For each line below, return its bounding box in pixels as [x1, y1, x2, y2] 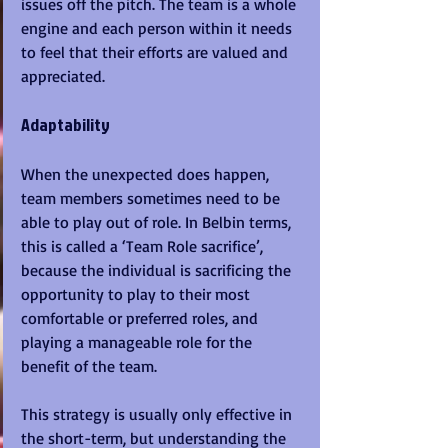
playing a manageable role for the [21, 332, 256, 353]
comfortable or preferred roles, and [21, 308, 262, 329]
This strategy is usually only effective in [21, 404, 296, 425]
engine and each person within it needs [21, 18, 296, 39]
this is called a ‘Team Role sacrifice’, [21, 236, 267, 257]
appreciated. [21, 66, 105, 87]
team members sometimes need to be [21, 188, 284, 209]
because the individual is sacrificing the [21, 260, 295, 281]
